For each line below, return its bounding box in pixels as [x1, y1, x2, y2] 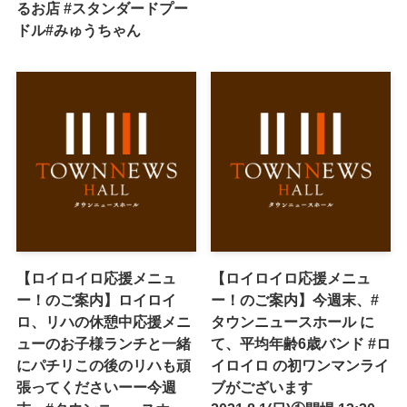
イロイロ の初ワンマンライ [211, 356, 390, 373]
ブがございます [211, 378, 313, 395]
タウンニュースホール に [211, 313, 375, 330]
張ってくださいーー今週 [15, 378, 176, 395]
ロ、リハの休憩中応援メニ [15, 313, 191, 330]
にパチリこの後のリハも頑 [15, 356, 191, 373]
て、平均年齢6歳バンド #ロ [211, 334, 392, 352]
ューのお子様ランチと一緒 [15, 334, 191, 352]
